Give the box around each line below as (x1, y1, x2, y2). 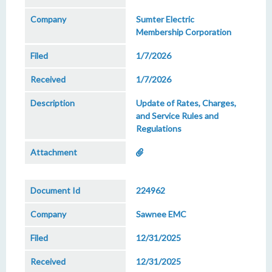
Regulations (136, 123, 182, 134)
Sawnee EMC (136, 209, 186, 219)
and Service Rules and (136, 110, 219, 121)
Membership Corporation (136, 27, 231, 37)
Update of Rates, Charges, (136, 98, 236, 108)
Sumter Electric (136, 14, 194, 24)
